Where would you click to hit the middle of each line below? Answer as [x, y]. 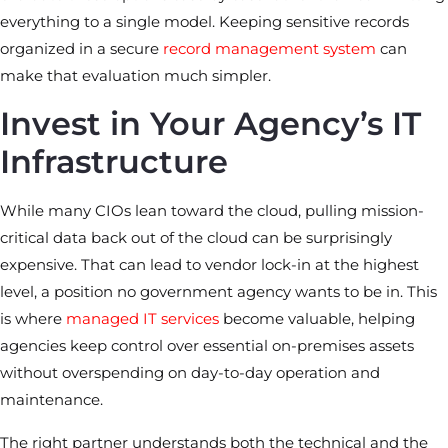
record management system [269, 48]
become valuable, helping [317, 318]
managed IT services [142, 318]
